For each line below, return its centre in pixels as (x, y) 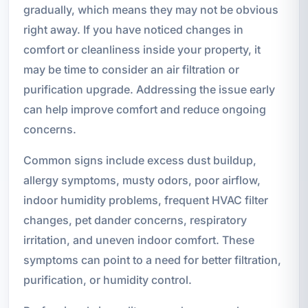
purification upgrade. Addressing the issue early (149, 90)
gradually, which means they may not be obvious (151, 10)
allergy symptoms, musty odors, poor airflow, (142, 180)
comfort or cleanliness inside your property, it (142, 50)
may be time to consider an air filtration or (131, 70)
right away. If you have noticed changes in (133, 30)
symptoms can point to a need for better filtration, (152, 260)
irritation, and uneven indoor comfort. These (139, 240)
